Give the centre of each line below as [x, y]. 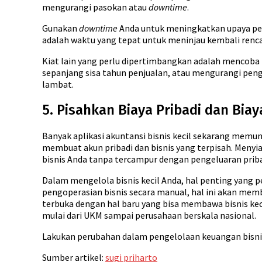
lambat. [58, 84]
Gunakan [60, 28]
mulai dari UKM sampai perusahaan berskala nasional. [149, 215]
